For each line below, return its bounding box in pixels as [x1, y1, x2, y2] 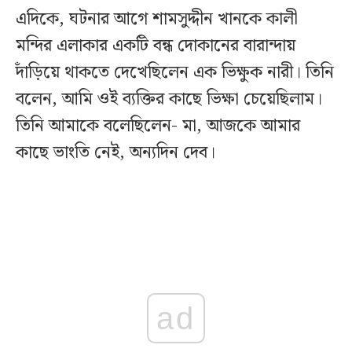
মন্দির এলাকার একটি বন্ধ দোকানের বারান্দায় [16, 32, 295, 60]
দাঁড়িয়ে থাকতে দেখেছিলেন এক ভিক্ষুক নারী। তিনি [16, 59, 334, 87]
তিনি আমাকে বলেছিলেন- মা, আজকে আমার [16, 112, 300, 141]
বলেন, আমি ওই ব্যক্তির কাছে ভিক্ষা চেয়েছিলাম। [16, 86, 322, 114]
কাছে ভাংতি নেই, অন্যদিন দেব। [16, 139, 215, 167]
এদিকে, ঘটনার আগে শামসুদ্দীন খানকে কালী [16, 5, 298, 34]
